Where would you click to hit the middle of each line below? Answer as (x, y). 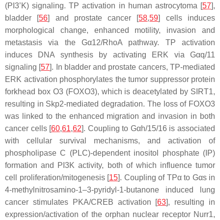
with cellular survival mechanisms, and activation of (110, 141)
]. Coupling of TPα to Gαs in (166, 178)
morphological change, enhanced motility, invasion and (110, 30)
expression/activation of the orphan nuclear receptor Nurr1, (110, 215)
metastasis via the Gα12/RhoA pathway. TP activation (110, 43)
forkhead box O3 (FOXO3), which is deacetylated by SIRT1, (110, 92)
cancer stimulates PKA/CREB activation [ (81, 202)
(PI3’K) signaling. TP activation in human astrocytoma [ (104, 6)
